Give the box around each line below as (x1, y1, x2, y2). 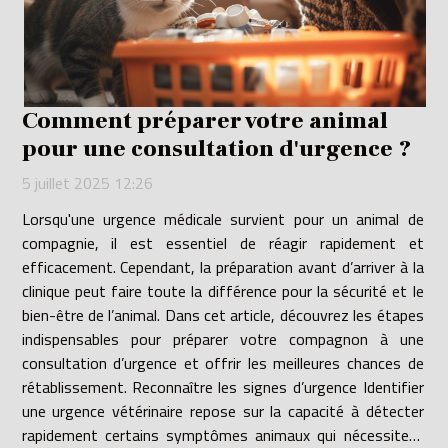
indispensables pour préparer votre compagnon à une (21, 327, 424, 352)
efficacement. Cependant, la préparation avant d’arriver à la (21, 255, 424, 280)
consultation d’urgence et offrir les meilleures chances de (21, 351, 424, 376)
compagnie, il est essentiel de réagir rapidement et (21, 231, 424, 256)
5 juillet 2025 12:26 (21, 171, 153, 196)
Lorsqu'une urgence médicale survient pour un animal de (21, 207, 424, 232)
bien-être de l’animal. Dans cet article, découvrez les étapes (21, 303, 424, 328)
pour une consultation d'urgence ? (21, 134, 411, 165)
